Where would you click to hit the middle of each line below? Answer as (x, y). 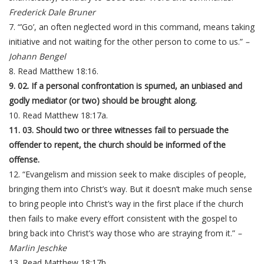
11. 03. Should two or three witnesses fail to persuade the (119, 130)
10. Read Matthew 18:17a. (58, 115)
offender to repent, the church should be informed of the (117, 145)
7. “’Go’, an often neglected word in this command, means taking (132, 27)
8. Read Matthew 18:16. (54, 71)
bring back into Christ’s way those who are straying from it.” (123, 233)
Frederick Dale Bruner (52, 12)
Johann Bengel (37, 56)
